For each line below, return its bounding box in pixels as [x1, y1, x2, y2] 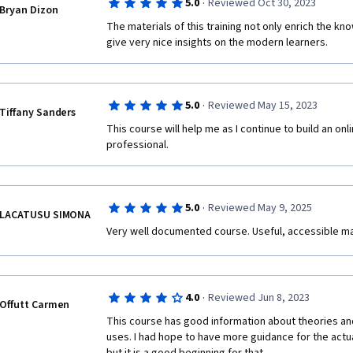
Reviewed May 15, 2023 [207, 98, 318, 113]
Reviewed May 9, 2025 [207, 200, 312, 216]
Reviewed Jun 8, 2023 [207, 290, 310, 306]
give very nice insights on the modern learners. [106, 35, 330, 50]
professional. [106, 137, 169, 153]
